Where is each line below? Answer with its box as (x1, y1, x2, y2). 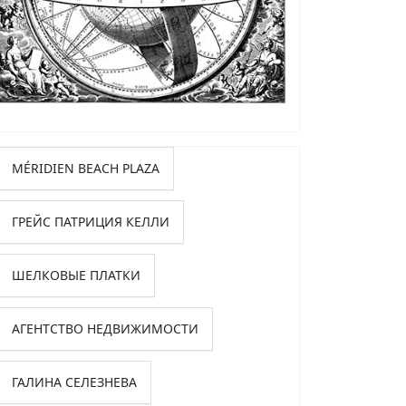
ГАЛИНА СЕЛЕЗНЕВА (12, 373, 137, 391)
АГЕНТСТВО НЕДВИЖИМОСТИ (12, 320, 198, 338)
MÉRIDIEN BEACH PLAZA (12, 159, 159, 178)
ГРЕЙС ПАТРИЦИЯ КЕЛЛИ (12, 213, 169, 231)
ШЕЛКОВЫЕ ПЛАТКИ (12, 266, 140, 285)
